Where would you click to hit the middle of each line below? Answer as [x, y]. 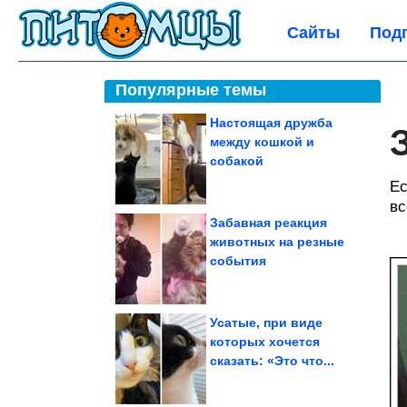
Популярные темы [191, 90]
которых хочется [265, 342]
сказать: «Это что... [272, 361]
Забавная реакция [268, 223]
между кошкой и [262, 142]
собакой [237, 161]
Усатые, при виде [266, 323]
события [238, 261]
